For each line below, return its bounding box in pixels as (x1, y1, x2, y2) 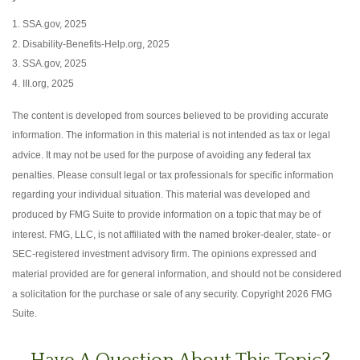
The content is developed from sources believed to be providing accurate (12, 109, 329, 121)
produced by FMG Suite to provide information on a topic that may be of (12, 208, 321, 219)
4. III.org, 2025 (12, 77, 74, 88)
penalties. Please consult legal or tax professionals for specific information (12, 169, 333, 180)
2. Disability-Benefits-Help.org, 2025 (12, 38, 170, 49)
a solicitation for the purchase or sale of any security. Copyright (12, 288, 286, 299)
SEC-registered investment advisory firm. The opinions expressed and (12, 248, 317, 260)
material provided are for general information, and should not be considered (12, 268, 342, 279)
